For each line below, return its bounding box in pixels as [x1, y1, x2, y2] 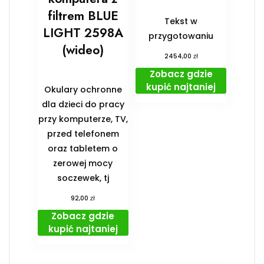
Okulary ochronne [44, 83, 122, 95]
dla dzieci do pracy [41, 98, 124, 110]
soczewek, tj [57, 171, 109, 184]
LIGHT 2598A [42, 24, 123, 42]
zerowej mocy [53, 157, 113, 169]
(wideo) [62, 41, 104, 59]
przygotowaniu [148, 29, 214, 42]
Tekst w [164, 15, 198, 27]
